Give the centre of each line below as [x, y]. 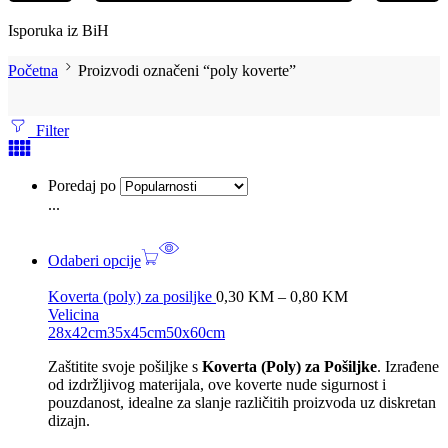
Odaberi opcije [94, 261]
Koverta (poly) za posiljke [132, 297]
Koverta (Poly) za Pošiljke [289, 367]
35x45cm [136, 333]
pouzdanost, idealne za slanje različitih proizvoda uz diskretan [242, 403]
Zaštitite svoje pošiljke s [125, 367]
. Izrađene [408, 367]
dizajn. [69, 421]
